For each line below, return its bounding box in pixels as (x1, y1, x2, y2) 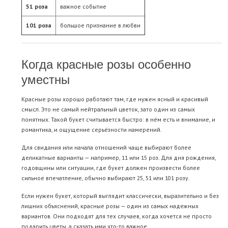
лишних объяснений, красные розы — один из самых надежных (21, 202, 198, 210)
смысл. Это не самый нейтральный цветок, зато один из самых (21, 105, 195, 113)
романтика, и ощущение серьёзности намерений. (21, 126, 162, 134)
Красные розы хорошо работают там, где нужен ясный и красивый (21, 95, 208, 103)
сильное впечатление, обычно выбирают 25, (21, 174, 146, 182)
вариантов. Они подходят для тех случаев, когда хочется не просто (21, 212, 212, 220)
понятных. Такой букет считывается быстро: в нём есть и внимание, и (21, 116, 215, 124)
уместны (21, 70, 70, 88)
